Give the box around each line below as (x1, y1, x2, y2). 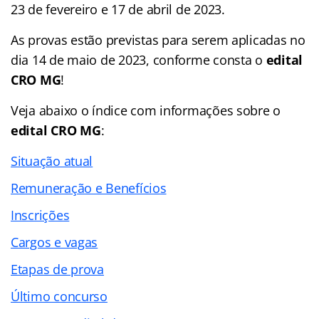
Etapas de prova (11, 260, 104, 278)
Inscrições (11, 206, 70, 224)
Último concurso (11, 287, 108, 305)
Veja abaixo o (11, 101, 93, 119)
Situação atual (11, 152, 93, 169)
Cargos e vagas (11, 233, 98, 251)
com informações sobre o (127, 101, 281, 119)
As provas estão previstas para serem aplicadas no (11, 31, 305, 48)
